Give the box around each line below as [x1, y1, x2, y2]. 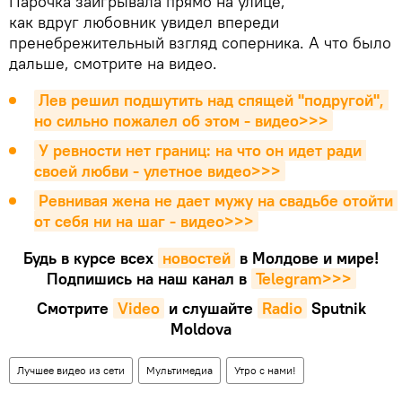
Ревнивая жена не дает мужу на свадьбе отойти [39, 190, 393, 211]
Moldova [170, 319, 232, 339]
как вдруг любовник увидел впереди [9, 12, 279, 32]
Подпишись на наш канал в [46, 268, 247, 289]
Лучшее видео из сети [17, 363, 125, 377]
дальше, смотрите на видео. [9, 53, 217, 74]
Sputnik [310, 298, 366, 319]
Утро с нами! [234, 363, 296, 377]
